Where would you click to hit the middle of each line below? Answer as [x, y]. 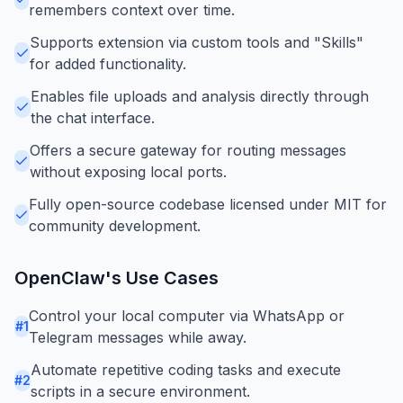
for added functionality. [108, 63]
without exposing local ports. [128, 171]
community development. [115, 225]
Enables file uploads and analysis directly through [200, 96]
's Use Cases [162, 278]
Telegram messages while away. [138, 337]
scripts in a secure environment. [140, 391]
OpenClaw [60, 278]
